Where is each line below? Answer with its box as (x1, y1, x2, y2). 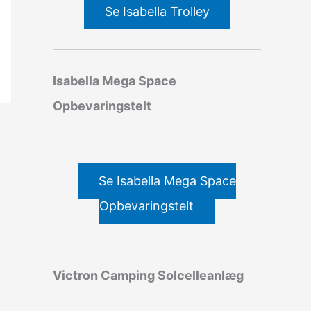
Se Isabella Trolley (104, 3, 210, 19)
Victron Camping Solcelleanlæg (53, 267, 244, 283)
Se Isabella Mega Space (99, 173, 236, 188)
